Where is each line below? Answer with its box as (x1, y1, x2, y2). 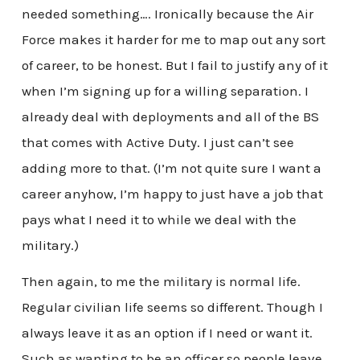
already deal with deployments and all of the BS (21, 108, 319, 125)
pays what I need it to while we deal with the (21, 211, 297, 227)
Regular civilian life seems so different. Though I (21, 299, 323, 316)
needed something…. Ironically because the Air (21, 5, 313, 22)
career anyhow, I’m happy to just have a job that (21, 185, 323, 202)
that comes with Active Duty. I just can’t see (21, 133, 294, 150)
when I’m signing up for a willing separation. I (21, 82, 309, 99)
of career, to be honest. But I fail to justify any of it (21, 56, 328, 73)
